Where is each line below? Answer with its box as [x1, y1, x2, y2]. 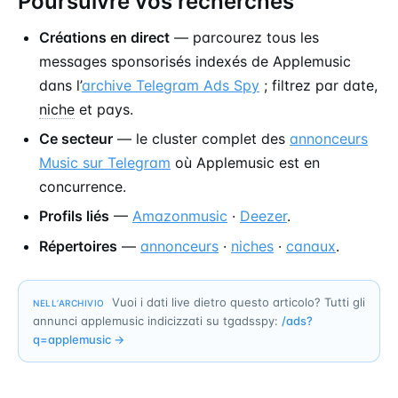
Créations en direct [39, 28, 170, 46]
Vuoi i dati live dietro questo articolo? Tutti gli [111, 294, 365, 309]
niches [231, 236, 274, 255]
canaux [286, 236, 336, 255]
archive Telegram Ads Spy [82, 76, 259, 94]
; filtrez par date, [259, 76, 378, 94]
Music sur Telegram [39, 153, 171, 171]
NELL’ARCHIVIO [33, 297, 105, 308]
